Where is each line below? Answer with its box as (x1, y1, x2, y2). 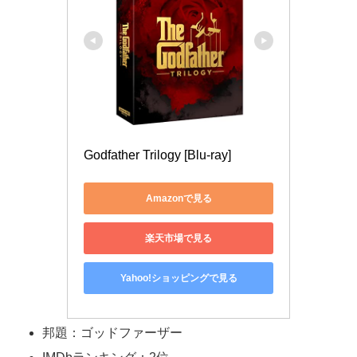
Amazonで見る (145, 192, 212, 204)
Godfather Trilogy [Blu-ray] (84, 148, 231, 163)
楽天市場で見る (145, 232, 212, 244)
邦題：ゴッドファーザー (42, 325, 183, 339)
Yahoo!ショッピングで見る (120, 272, 237, 284)
